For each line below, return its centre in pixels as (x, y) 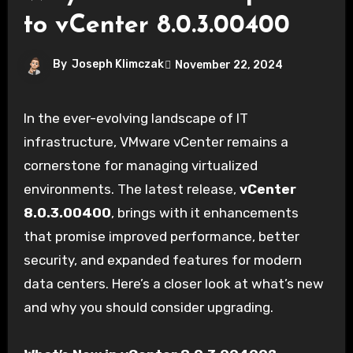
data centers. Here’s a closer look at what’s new (173, 284)
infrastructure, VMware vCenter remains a (156, 142)
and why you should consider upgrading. (148, 308)
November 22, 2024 (229, 65)
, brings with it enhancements (204, 213)
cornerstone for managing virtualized (140, 166)
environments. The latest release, (131, 190)
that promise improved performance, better (161, 237)
